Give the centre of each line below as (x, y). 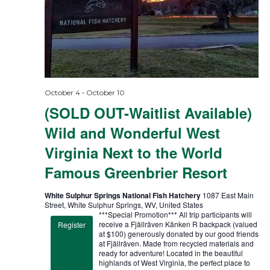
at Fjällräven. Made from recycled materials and (176, 243)
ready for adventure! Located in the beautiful (171, 253)
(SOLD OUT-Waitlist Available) (148, 112)
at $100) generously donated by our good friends (178, 233)
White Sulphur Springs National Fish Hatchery (123, 195)
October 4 (62, 92)
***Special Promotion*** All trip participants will (175, 214)
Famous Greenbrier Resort (136, 172)
